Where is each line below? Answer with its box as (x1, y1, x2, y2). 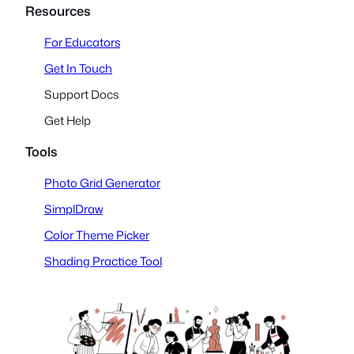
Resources (25, 2, 91, 21)
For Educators (44, 33, 120, 51)
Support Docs (44, 85, 119, 103)
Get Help (44, 112, 91, 130)
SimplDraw (44, 200, 103, 217)
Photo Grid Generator (44, 174, 160, 191)
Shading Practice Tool (44, 253, 162, 270)
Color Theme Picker (44, 227, 149, 244)
